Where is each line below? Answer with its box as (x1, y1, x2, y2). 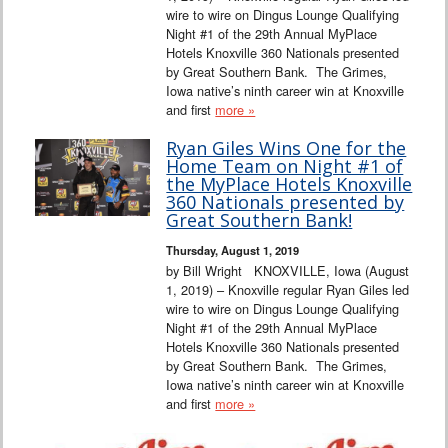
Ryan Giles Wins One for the (166, 136, 407, 161)
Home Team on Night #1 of (166, 154, 404, 179)
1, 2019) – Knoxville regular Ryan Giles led (166, 280, 410, 300)
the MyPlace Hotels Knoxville (166, 172, 413, 197)
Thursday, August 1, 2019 (166, 242, 300, 259)
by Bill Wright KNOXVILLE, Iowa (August (166, 261, 410, 281)
